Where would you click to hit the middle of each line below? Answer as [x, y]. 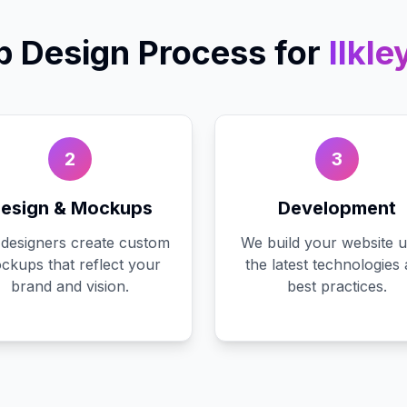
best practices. [337, 286]
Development [337, 208]
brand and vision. [70, 286]
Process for [225, 53]
